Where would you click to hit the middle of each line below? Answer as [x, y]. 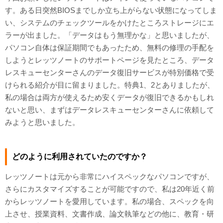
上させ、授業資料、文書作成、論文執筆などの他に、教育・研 [110, 214]
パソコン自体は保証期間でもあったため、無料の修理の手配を [110, 48]
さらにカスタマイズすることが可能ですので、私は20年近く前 [110, 189]
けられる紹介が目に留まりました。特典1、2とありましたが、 [110, 85]
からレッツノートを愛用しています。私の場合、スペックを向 [110, 201]
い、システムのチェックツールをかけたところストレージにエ [110, 23]
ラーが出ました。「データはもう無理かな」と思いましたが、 [110, 35]
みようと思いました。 [42, 122]
